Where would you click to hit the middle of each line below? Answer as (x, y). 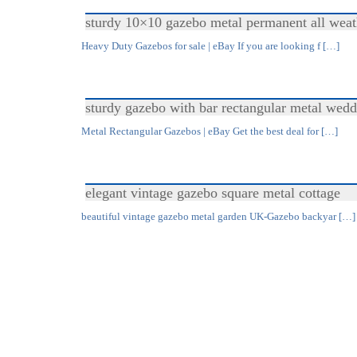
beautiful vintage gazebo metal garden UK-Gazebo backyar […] (218, 216)
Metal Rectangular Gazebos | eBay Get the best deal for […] (210, 131)
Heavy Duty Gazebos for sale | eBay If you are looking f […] (210, 46)
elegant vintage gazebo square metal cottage (213, 193)
